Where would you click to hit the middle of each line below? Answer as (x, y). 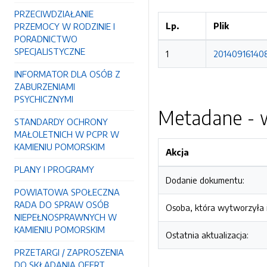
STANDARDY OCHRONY (61, 122)
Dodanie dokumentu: (205, 180)
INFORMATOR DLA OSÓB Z (67, 74)
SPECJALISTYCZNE (50, 51)
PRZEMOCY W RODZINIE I (65, 26)
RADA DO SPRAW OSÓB (62, 204)
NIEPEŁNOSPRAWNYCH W (66, 217)
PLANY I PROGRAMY (54, 169)
